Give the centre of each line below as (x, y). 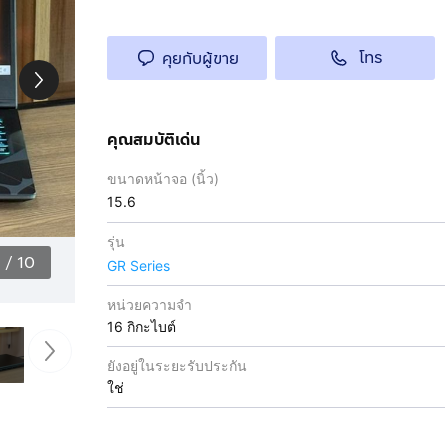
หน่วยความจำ (149, 304)
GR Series (138, 265)
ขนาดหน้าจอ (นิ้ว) (162, 178)
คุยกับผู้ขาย (201, 58)
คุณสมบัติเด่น (153, 139)
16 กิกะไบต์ (141, 326)
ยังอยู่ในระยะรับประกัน (176, 365)
